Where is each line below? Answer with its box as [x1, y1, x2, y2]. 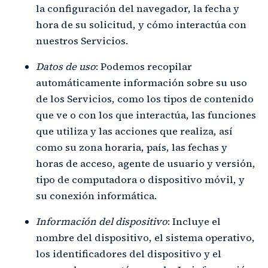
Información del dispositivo [36, 214, 167, 229]
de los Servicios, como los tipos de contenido [36, 92, 254, 106]
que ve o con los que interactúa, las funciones [36, 108, 256, 122]
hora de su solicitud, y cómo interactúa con [36, 17, 246, 32]
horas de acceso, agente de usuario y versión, [36, 156, 255, 170]
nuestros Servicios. [36, 33, 128, 48]
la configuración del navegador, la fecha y [36, 1, 239, 16]
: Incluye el [167, 214, 221, 229]
